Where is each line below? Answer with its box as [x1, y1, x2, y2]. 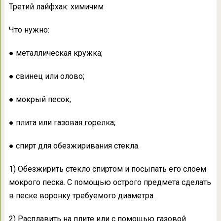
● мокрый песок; [8, 95, 71, 104]
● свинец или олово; [8, 72, 84, 81]
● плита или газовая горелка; [8, 118, 115, 127]
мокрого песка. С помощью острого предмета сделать [8, 178, 211, 187]
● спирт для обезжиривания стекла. [8, 141, 140, 150]
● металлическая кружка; [8, 48, 103, 58]
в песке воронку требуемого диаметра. [8, 191, 155, 200]
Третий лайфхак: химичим [8, 2, 104, 11]
